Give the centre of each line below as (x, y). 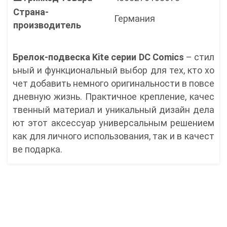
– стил (199, 57)
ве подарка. (37, 149)
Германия (135, 19)
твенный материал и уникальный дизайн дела (113, 110)
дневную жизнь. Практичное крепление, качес (113, 97)
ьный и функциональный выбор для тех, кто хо (113, 70)
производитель (47, 25)
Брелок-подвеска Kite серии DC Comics (98, 57)
